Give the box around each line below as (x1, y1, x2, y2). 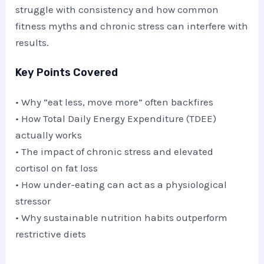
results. (15, 36, 49, 48)
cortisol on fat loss (15, 162, 98, 174)
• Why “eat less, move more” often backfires (15, 96, 214, 108)
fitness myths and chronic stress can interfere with (15, 19, 249, 32)
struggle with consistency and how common (15, 3, 219, 15)
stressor (15, 195, 51, 207)
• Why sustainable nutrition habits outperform (15, 212, 228, 224)
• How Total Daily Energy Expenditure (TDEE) (15, 113, 217, 125)
